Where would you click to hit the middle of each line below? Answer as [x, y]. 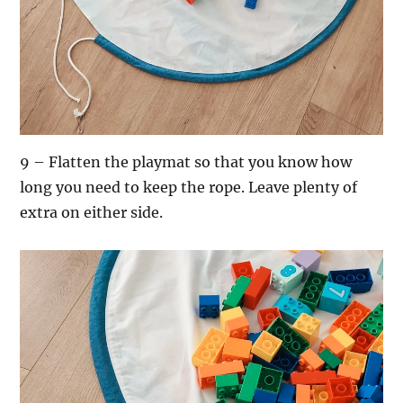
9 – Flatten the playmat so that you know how [186, 162]
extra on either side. [92, 213]
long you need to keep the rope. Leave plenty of [189, 188]
